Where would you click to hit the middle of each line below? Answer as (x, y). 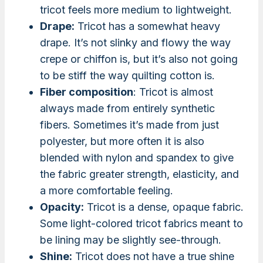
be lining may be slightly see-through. (131, 240)
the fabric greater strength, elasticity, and (139, 174)
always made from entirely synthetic (127, 109)
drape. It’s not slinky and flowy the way (135, 43)
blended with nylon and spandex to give (137, 158)
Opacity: (62, 207)
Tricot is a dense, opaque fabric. (164, 207)
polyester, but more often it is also (122, 141)
